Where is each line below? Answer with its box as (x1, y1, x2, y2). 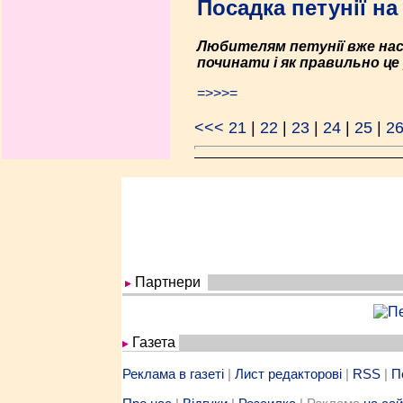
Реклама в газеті (121, 366, 224, 381)
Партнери (130, 274, 204, 290)
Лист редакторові (234, 366, 342, 381)
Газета (128, 335, 179, 350)
